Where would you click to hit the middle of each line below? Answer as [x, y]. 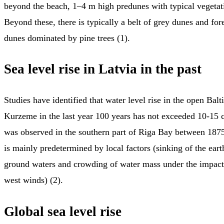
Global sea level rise [63, 211]
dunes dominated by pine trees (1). [67, 38]
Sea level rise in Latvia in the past [103, 69]
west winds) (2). [33, 180]
